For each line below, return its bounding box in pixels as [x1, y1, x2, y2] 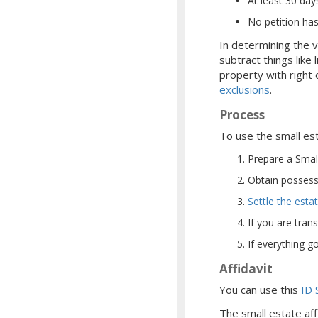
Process [219, 106, 265, 123]
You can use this [219, 282, 301, 297]
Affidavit [219, 260, 273, 277]
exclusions [219, 82, 270, 97]
